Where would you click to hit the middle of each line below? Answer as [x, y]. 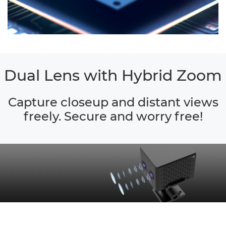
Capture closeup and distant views [113, 102]
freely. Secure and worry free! [113, 116]
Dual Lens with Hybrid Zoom [113, 75]
